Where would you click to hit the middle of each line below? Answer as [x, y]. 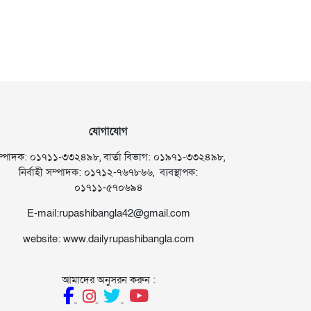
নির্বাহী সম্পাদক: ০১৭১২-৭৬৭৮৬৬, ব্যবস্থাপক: [108, 172]
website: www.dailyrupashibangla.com [108, 238]
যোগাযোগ [108, 131]
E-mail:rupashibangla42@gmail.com [108, 213]
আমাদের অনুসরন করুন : [108, 279]
